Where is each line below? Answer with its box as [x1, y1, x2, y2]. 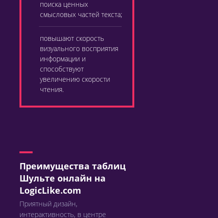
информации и [40, 54, 86, 63]
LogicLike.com [19, 184, 81, 196]
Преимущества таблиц [19, 160, 126, 172]
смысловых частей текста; [40, 10, 122, 19]
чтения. [40, 85, 64, 94]
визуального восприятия [40, 44, 118, 53]
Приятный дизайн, [19, 199, 77, 208]
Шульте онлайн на [19, 172, 106, 184]
